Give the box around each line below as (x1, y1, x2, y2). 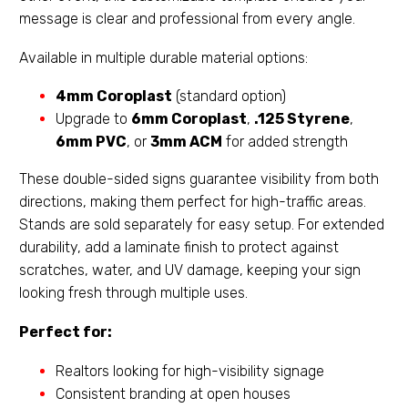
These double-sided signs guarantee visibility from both (19, 170, 379, 189)
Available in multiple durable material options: (19, 48, 308, 66)
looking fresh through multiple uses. (19, 284, 248, 302)
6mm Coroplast (131, 110, 247, 128)
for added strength (222, 133, 348, 151)
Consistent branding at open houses (56, 384, 291, 403)
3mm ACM (150, 133, 222, 151)
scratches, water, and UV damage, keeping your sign (19, 261, 361, 280)
